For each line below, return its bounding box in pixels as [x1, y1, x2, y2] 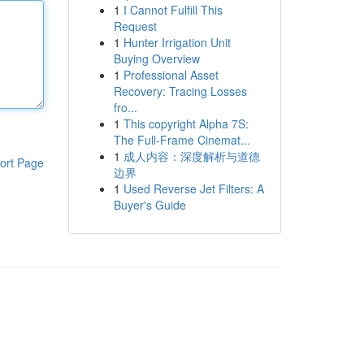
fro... [113, 99, 137, 115]
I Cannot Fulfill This [123, 2, 223, 18]
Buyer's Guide [113, 197, 186, 213]
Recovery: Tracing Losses [113, 83, 247, 99]
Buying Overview [113, 50, 200, 67]
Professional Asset [123, 67, 219, 83]
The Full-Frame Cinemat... [113, 132, 250, 148]
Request [113, 18, 157, 34]
